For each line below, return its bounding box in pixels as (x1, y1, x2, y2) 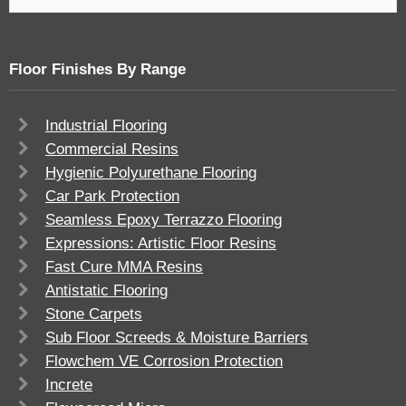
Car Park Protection (45, 188, 179, 206)
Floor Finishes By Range (9, 61, 186, 79)
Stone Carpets (45, 305, 142, 324)
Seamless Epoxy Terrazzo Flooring (45, 211, 282, 229)
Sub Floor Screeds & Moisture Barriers (45, 329, 308, 347)
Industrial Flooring (45, 117, 167, 135)
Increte (45, 376, 92, 394)
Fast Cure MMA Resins (45, 258, 203, 276)
